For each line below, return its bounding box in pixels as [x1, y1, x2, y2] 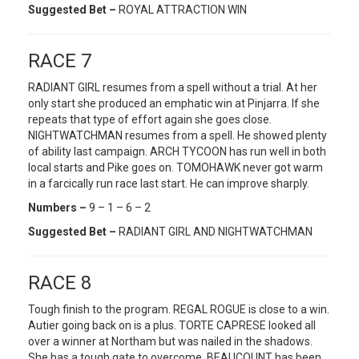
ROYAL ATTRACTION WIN [119, 3, 247, 17]
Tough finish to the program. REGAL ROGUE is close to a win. [28, 303, 329, 317]
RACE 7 [28, 50, 91, 73]
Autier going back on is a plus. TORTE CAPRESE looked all [28, 319, 316, 333]
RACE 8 [28, 272, 91, 295]
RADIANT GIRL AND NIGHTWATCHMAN [116, 225, 313, 239]
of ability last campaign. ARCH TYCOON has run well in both [28, 145, 326, 159]
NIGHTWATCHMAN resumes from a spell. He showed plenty [28, 129, 327, 143]
